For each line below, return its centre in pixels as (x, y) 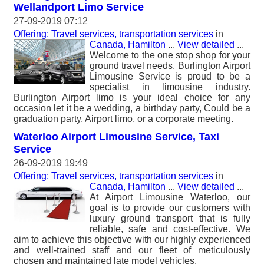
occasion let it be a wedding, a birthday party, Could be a (132, 108)
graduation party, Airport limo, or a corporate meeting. (123, 119)
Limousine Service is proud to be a (170, 76)
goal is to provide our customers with (170, 208)
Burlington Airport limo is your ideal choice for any (132, 98)
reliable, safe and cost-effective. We (170, 229)
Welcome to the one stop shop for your (170, 55)
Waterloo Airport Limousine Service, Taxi (116, 137)
